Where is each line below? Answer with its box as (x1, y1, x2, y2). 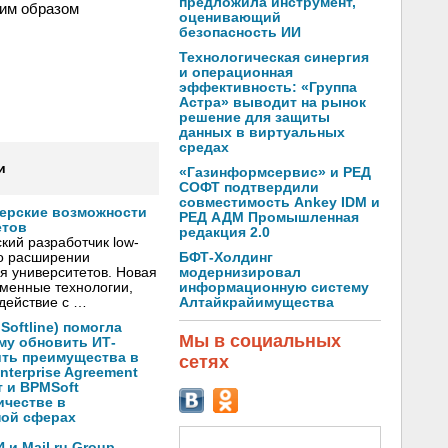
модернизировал (179, 265, 301, 280)
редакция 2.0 (179, 225, 270, 240)
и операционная (179, 65, 293, 80)
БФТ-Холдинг (179, 250, 273, 265)
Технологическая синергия (179, 50, 369, 65)
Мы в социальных (179, 331, 341, 351)
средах (179, 140, 229, 155)
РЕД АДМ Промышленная (179, 210, 359, 225)
